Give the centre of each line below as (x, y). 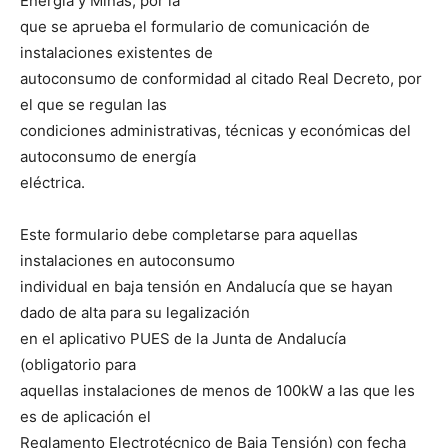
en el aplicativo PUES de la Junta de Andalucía (183, 338)
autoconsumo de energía (108, 156)
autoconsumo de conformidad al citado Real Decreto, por (221, 78)
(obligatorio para (78, 364)
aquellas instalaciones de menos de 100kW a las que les (217, 390)
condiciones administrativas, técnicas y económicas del (215, 130)
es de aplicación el (85, 416)
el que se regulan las (93, 104)
